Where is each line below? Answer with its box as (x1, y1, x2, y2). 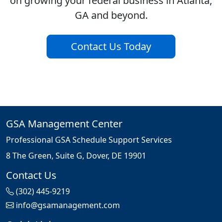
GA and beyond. (74, 8, 148, 22)
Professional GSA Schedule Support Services (6, 134, 172, 146)
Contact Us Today (71, 40, 151, 54)
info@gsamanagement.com (16, 200, 120, 211)
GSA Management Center (6, 117, 122, 131)
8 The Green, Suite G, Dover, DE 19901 (6, 150, 146, 162)
